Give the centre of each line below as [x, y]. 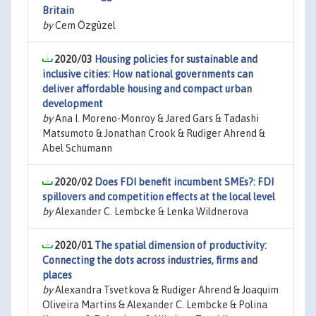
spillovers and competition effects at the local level [159, 197]
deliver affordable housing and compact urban [147, 89]
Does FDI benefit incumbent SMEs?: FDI [184, 182]
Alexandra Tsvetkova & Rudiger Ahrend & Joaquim [166, 290]
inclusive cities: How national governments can [148, 74]
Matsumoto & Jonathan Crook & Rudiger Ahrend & [154, 133]
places [57, 275]
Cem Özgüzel [84, 25]
